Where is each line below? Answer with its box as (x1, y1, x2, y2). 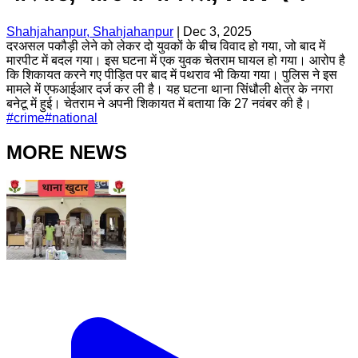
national (52, 110, 97, 125)
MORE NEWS (6, 141, 127, 163)
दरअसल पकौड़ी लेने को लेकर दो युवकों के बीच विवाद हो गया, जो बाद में (6, 38, 325, 53)
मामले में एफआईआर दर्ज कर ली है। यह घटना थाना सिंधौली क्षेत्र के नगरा (6, 82, 333, 96)
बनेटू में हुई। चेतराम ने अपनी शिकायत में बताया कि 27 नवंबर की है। (6, 96, 312, 110)
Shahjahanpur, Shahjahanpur (6, 24, 173, 38)
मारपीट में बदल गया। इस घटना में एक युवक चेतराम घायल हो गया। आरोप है (6, 53, 345, 67)
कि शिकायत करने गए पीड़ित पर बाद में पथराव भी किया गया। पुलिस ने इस (6, 67, 337, 82)
